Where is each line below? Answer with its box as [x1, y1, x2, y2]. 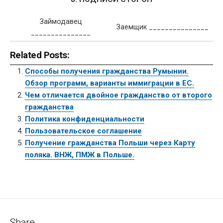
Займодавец [39, 17, 82, 26]
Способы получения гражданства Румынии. [25, 67, 189, 76]
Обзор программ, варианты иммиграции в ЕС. [25, 79, 194, 88]
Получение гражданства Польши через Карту [25, 138, 195, 148]
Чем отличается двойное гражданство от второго [25, 91, 212, 100]
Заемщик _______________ [116, 23, 209, 31]
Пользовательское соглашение [25, 126, 142, 136]
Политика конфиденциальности [25, 114, 144, 124]
